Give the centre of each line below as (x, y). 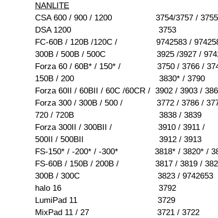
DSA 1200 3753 (106, 30)
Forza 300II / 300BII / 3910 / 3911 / (120, 127)
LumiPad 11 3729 (105, 200)
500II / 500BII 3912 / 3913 (118, 140)
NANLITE (52, 6)
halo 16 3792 (106, 188)
